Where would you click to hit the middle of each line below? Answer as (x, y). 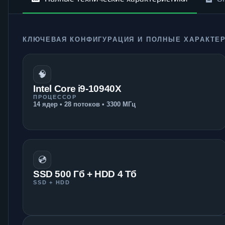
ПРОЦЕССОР (55, 97)
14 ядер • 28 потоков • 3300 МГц (84, 104)
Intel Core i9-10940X (77, 88)
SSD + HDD (52, 182)
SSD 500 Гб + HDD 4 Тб (85, 174)
